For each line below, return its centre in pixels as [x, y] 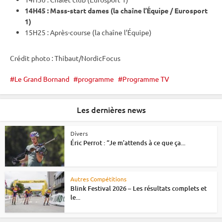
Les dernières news [111, 109]
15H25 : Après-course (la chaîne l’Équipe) [88, 32]
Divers [79, 133]
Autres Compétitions [98, 179]
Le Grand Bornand [42, 79]
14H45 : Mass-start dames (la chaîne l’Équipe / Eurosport [116, 10]
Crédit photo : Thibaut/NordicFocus [65, 58]
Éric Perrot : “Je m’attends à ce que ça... [128, 142]
